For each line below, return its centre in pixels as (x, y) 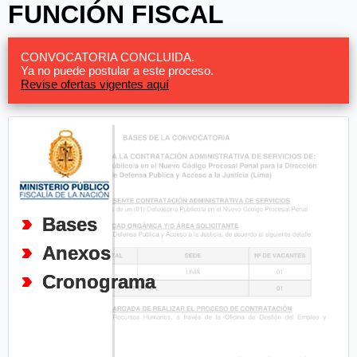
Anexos (76, 253)
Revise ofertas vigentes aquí (95, 84)
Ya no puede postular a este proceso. (117, 70)
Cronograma (99, 281)
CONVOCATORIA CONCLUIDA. (108, 57)
